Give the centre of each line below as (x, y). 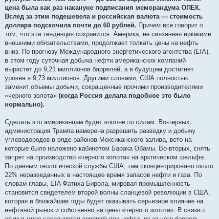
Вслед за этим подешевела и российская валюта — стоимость (104, 16)
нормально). (25, 104)
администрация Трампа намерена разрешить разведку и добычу (100, 131)
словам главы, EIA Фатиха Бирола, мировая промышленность (98, 183)
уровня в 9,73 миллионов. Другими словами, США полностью (97, 78)
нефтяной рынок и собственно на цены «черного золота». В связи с (105, 210)
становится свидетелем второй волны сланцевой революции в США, (108, 192)
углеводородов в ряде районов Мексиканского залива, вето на (98, 139)
